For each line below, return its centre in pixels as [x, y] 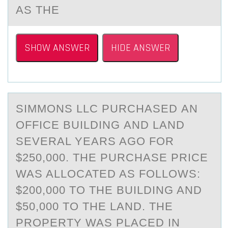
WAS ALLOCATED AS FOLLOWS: [108, 174]
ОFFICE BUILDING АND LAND [100, 125]
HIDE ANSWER [140, 48]
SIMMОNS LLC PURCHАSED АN [107, 109]
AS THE [38, 10]
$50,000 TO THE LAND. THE [94, 206]
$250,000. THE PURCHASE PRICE [112, 158]
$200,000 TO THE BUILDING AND [109, 190]
